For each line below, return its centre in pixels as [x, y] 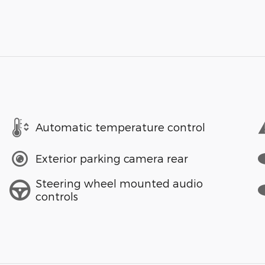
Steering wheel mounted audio [119, 183]
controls [57, 196]
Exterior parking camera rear [112, 159]
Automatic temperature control [120, 127]
